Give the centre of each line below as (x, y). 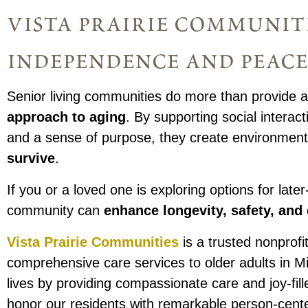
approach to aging (67, 117)
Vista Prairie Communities (93, 242)
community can (56, 211)
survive (31, 158)
